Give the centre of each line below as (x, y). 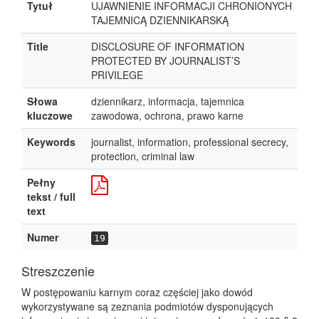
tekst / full (51, 197)
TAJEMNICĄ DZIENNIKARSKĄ (160, 20)
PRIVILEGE (117, 75)
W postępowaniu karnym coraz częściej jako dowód (137, 292)
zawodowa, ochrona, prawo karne (167, 115)
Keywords (51, 142)
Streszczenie (58, 271)
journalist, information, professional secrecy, (190, 142)
